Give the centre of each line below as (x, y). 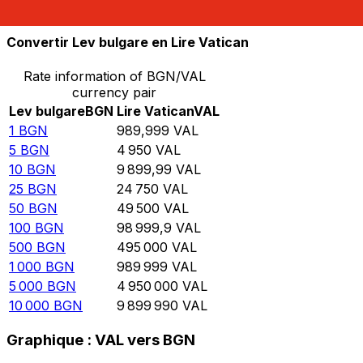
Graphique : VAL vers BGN (101, 340)
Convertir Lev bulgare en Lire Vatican (128, 43)
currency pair (114, 92)
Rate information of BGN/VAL (114, 76)
